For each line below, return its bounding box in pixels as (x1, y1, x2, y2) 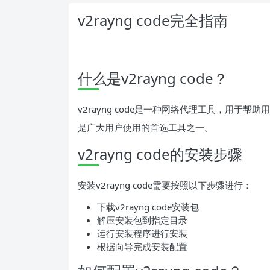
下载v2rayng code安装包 (97, 200, 199, 213)
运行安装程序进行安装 (97, 227, 187, 239)
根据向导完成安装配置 (97, 240, 187, 253)
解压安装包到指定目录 (97, 213, 187, 226)
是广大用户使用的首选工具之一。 (78, 121, 213, 133)
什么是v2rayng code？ (78, 67, 228, 88)
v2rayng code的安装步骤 (78, 143, 242, 164)
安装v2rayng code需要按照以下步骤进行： (78, 178, 252, 191)
